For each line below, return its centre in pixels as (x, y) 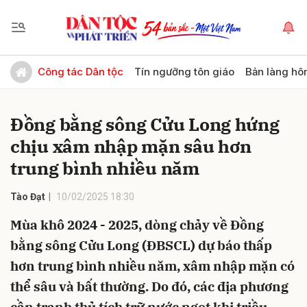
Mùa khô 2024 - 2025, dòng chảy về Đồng (137, 225)
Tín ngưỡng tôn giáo (184, 72)
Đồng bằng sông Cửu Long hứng (145, 124)
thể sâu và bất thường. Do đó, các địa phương (149, 286)
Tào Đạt (28, 197)
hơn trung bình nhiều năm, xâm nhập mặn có (152, 266)
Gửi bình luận (48, 65)
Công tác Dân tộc (81, 72)
